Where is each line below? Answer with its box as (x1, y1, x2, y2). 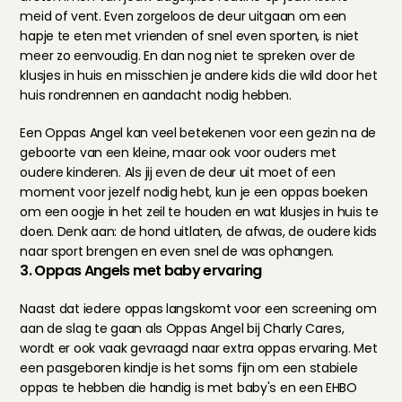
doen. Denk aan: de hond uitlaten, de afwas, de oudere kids (20, 223, 378, 240)
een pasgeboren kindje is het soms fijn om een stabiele (20, 359, 358, 377)
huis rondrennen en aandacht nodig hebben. (20, 86, 292, 104)
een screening (264, 300, 353, 318)
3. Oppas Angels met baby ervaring (20, 260, 262, 281)
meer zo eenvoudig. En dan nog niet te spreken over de (20, 47, 355, 65)
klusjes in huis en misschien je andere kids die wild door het (20, 66, 378, 84)
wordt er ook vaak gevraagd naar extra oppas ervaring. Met (20, 339, 378, 357)
